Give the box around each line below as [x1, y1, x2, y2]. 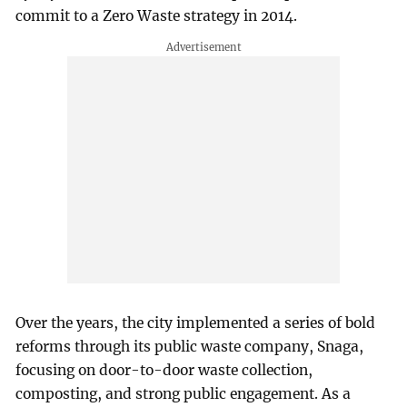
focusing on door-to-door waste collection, [15, 362, 313, 380]
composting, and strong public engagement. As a [15, 385, 352, 403]
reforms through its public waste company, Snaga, [15, 338, 364, 356]
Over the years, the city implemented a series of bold [15, 314, 376, 333]
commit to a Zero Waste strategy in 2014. [15, 6, 298, 25]
